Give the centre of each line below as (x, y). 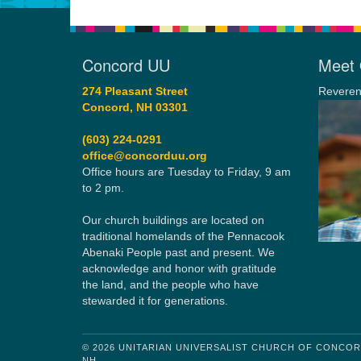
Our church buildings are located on (173, 220)
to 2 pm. (103, 188)
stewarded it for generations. (155, 301)
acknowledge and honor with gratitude (179, 269)
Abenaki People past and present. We (178, 253)
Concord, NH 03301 (135, 108)
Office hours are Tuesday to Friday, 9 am (187, 172)
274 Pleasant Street (135, 91)
